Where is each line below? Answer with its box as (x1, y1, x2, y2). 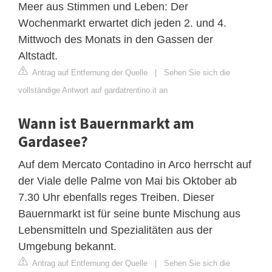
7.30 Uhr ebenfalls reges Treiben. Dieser (18, 191, 214, 204)
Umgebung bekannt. (18, 240, 117, 253)
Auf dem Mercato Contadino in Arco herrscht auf (18, 158, 251, 171)
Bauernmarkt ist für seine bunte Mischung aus (18, 208, 240, 220)
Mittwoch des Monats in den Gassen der (18, 33, 213, 46)
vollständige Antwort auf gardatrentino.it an (18, 86, 168, 95)
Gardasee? (18, 132, 88, 152)
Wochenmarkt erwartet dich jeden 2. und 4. (18, 17, 226, 30)
